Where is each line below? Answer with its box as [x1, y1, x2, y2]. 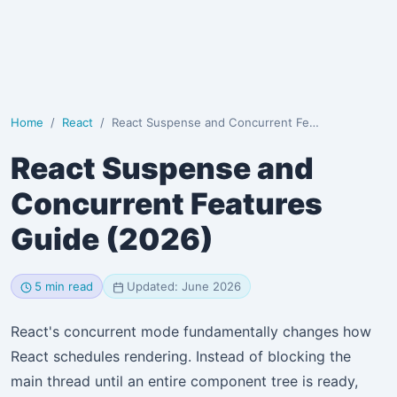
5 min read [35, 279, 93, 294]
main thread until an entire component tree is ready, [11, 371, 358, 390]
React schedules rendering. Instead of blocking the [11, 346, 351, 365]
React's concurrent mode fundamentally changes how [11, 322, 371, 340]
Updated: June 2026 [127, 279, 241, 294]
